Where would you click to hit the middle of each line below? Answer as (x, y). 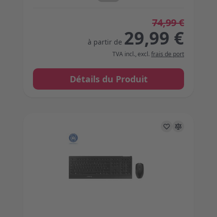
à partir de (105, 42)
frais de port (168, 54)
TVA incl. (124, 54)
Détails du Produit (108, 79)
